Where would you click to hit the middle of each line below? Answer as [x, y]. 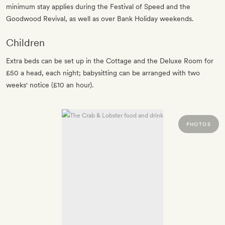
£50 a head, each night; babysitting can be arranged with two [103, 73]
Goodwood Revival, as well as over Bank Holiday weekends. [100, 19]
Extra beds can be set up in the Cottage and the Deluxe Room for [110, 61]
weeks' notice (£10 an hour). [50, 85]
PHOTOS [198, 124]
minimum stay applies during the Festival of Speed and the [98, 7]
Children [25, 43]
